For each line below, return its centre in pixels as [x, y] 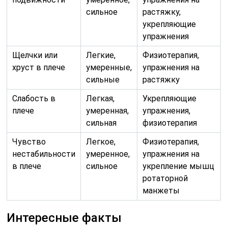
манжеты [161, 190]
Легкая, [101, 98]
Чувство [29, 141]
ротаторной [165, 178]
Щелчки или [35, 55]
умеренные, [109, 67]
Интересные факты [64, 218]
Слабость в [34, 98]
